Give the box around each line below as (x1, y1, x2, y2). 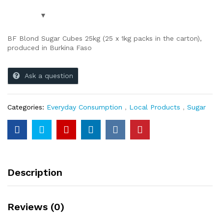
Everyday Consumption (47, 103, 122, 111)
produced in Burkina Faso (7, 44, 92, 52)
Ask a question (25, 72, 73, 80)
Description (7, 166, 62, 178)
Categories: (7, 103, 47, 111)
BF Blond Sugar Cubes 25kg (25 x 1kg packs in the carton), (7, 34, 202, 42)
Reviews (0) (7, 201, 64, 213)
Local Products (129, 103, 180, 111)
